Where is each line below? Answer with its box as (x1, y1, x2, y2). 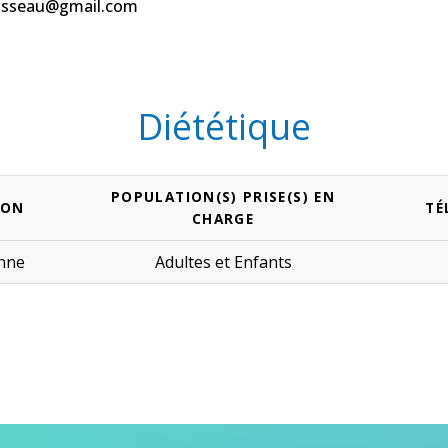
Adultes (154, 251, 211, 273)
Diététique (137, 102, 311, 151)
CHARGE (191, 209, 255, 228)
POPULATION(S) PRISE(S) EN (111, 187, 335, 206)
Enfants (233, 251, 292, 273)
